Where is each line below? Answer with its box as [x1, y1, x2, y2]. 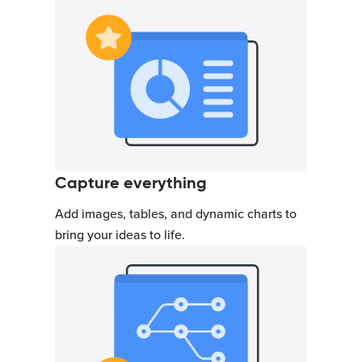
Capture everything [55, 172, 207, 194]
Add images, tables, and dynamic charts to [55, 206, 297, 223]
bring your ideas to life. [55, 227, 185, 244]
